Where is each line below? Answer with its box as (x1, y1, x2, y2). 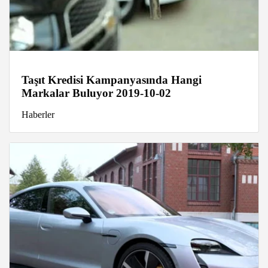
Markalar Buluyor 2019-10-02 (22, 87, 171, 100)
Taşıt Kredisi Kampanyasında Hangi (22, 74, 202, 87)
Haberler (22, 109, 54, 120)
